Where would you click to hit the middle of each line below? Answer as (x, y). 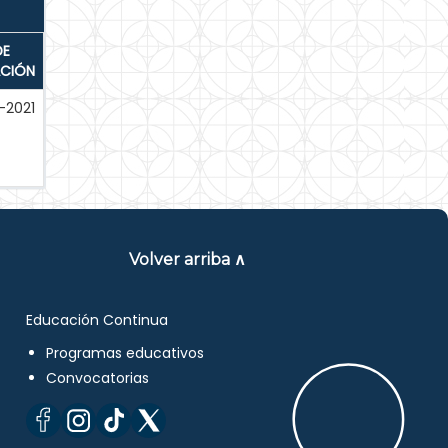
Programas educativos (125, 353)
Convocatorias (98, 378)
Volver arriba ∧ (188, 259)
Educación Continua (97, 320)
